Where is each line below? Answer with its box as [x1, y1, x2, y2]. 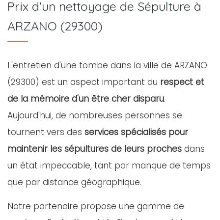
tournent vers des [7, 126, 84, 138]
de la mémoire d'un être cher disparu [7, 93, 164, 105]
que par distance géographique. [7, 176, 141, 188]
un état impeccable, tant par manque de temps [7, 160, 211, 171]
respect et [160, 76, 204, 88]
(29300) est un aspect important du [7, 76, 160, 88]
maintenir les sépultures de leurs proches [7, 143, 182, 155]
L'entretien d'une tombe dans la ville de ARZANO [7, 59, 207, 71]
